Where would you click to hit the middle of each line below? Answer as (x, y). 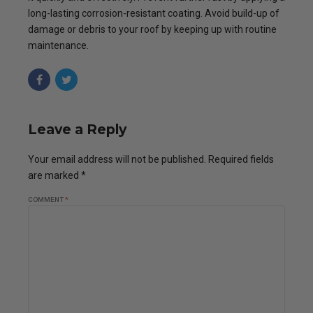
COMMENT (46, 200)
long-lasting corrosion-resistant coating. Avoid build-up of (154, 13)
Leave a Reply (77, 129)
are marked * (57, 176)
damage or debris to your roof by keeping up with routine (152, 29)
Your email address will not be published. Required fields (151, 160)
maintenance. (59, 45)
